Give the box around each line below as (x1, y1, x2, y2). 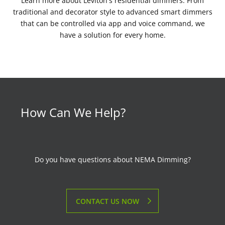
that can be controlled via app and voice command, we (20, 18, 205, 28)
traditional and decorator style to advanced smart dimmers (13, 7, 212, 17)
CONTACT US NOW (76, 196, 139, 206)
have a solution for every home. (59, 30, 166, 40)
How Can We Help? (21, 103, 126, 121)
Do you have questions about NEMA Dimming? (34, 154, 191, 164)
